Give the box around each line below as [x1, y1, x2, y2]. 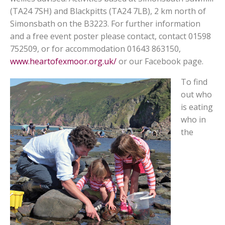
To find [181, 76, 207, 87]
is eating [181, 101, 213, 113]
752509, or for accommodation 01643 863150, [10, 43, 181, 54]
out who [181, 89, 212, 100]
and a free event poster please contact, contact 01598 [10, 31, 211, 42]
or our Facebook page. [117, 56, 203, 67]
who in [181, 114, 206, 125]
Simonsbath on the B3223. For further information [10, 18, 200, 29]
